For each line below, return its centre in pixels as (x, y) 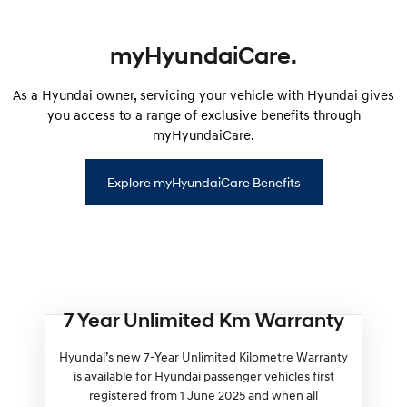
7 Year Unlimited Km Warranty (203, 319)
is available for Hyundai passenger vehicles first (203, 375)
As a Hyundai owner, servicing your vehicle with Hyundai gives (203, 94)
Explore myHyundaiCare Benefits (203, 182)
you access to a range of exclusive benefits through (203, 114)
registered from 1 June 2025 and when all (203, 394)
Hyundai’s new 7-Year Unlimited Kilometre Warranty (203, 356)
